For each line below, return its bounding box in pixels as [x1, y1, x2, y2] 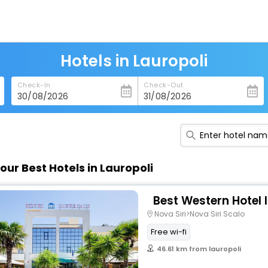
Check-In [17, 80, 51, 90]
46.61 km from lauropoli [157, 244, 241, 254]
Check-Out [144, 80, 184, 90]
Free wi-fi [151, 226, 187, 237]
